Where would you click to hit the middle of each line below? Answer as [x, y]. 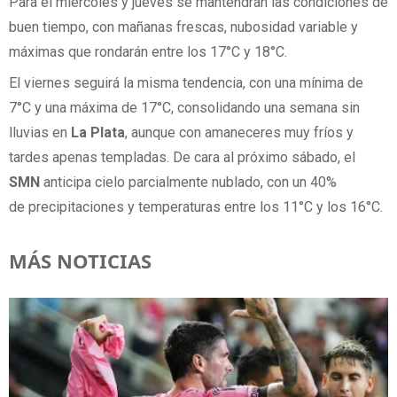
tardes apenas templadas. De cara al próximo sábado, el [182, 158]
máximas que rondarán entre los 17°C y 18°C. [148, 52]
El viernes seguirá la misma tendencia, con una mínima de [186, 83]
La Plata [98, 133]
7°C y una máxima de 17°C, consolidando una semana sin [184, 108]
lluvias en [40, 133]
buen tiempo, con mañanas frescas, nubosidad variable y [183, 27]
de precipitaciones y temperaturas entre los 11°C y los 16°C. [196, 207]
